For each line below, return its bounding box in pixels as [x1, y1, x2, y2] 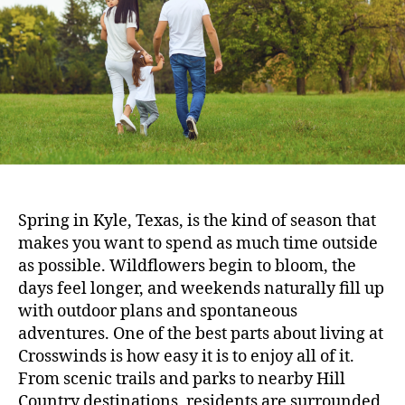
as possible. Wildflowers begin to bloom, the [18, 256, 356, 278]
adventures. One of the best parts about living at [18, 324, 383, 345]
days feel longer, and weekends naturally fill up [18, 278, 384, 300]
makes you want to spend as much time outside [18, 233, 378, 255]
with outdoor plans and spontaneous [18, 301, 297, 323]
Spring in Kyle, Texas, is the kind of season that [18, 211, 376, 232]
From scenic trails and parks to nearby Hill [18, 369, 345, 391]
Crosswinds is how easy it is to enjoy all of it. [18, 346, 354, 368]
